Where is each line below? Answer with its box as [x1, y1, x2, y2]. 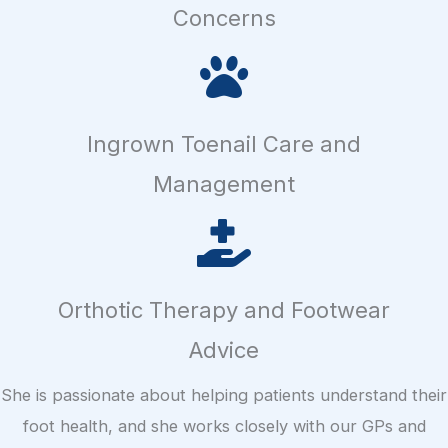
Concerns [172, 5, 276, 32]
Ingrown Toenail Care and [87, 131, 361, 158]
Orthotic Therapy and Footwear [58, 297, 390, 324]
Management [153, 171, 295, 198]
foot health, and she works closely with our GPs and [22, 416, 426, 437]
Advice [189, 337, 259, 364]
